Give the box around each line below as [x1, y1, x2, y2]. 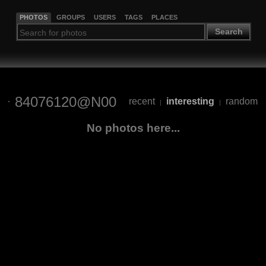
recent [129, 96, 155, 107]
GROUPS [56, 13, 85, 21]
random [226, 96, 258, 107]
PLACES [151, 13, 178, 21]
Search [214, 27, 243, 37]
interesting [166, 96, 214, 107]
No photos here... [86, 121, 180, 134]
